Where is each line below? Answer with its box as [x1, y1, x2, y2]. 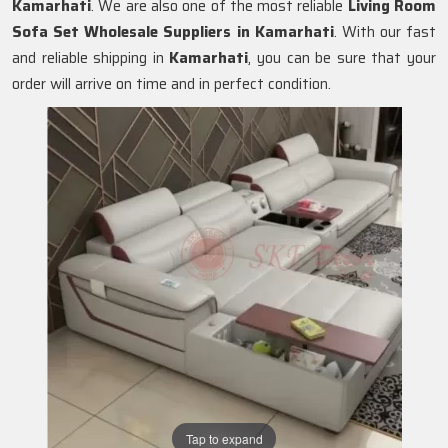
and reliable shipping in [12, 46, 170, 70]
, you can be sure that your [248, 46, 437, 70]
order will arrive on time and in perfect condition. [12, 72, 331, 96]
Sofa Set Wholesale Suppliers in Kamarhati [12, 20, 334, 44]
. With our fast [333, 20, 436, 44]
